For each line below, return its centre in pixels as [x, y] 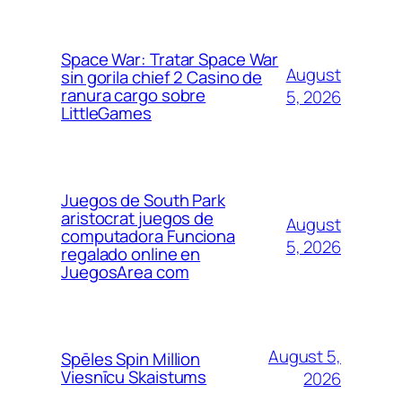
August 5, [304, 357]
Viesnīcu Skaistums [134, 377]
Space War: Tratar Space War [170, 60]
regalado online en [131, 254]
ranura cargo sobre [134, 96]
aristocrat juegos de [137, 218]
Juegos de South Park [143, 201]
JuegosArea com [125, 272]
